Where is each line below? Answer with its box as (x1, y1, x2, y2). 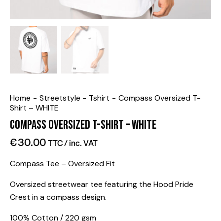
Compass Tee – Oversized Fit (10, 158, 115, 169)
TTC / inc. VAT (48, 136, 98, 148)
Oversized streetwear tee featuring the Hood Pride (10, 179, 193, 189)
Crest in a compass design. (10, 191, 107, 202)
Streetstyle (39, 93, 80, 104)
